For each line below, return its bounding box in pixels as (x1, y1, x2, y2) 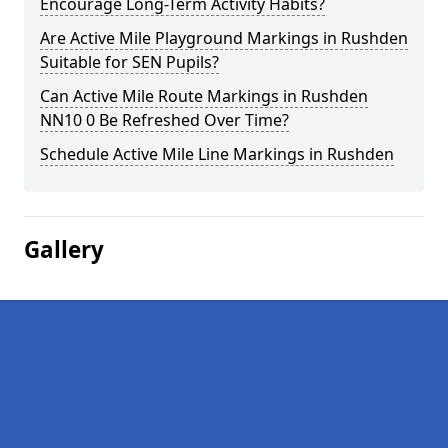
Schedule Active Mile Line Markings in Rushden (40, 143, 394, 165)
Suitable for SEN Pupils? (40, 51, 219, 73)
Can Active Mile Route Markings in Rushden (40, 85, 368, 107)
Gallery (24, 234, 104, 265)
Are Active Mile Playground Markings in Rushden (40, 27, 408, 49)
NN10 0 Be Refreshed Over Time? (40, 109, 289, 131)
